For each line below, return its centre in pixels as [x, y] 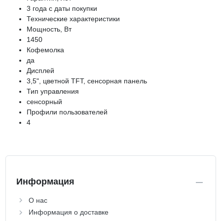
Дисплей [40, 70]
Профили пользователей [67, 112]
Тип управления [53, 91]
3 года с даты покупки [62, 8]
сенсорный [44, 101]
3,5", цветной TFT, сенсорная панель [87, 81]
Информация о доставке [68, 212]
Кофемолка [45, 50]
